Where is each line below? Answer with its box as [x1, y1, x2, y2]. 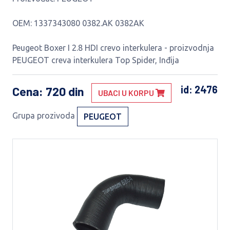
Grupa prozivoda [12, 111, 75, 121]
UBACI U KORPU [98, 88, 156, 98]
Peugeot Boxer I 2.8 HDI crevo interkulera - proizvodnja [12, 43, 214, 52]
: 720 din [39, 84, 86, 99]
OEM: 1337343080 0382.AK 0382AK [12, 18, 144, 28]
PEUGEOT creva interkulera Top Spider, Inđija [12, 55, 179, 65]
